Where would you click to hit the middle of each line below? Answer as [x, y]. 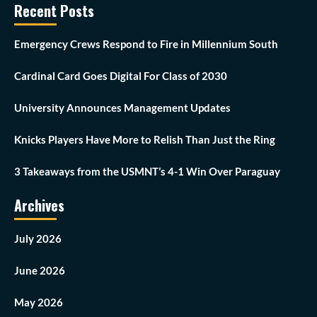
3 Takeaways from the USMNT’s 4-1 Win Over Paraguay [147, 172]
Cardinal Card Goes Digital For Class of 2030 [121, 76]
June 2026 [40, 271]
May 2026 [39, 302]
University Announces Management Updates [122, 108]
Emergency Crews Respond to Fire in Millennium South [146, 44]
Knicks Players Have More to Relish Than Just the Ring [145, 140]
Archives [39, 206]
